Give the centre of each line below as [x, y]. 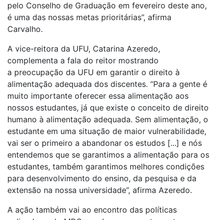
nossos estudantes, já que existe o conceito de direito [108, 108]
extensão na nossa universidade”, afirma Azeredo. [101, 190]
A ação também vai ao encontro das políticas [92, 210]
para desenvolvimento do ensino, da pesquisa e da [102, 179]
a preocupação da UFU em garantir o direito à [94, 72]
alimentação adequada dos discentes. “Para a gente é [107, 84]
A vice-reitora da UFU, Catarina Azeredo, [84, 49]
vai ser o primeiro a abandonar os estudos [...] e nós [105, 143]
